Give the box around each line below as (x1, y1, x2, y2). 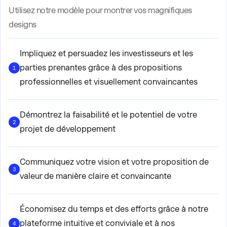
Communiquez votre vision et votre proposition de (20, 157, 209, 167)
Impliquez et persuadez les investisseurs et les (20, 49, 193, 58)
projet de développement (20, 124, 116, 134)
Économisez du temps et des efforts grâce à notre (20, 204, 208, 214)
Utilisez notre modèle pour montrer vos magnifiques (9, 6, 192, 15)
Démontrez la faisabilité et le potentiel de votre (20, 110, 197, 120)
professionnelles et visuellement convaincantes (20, 77, 198, 87)
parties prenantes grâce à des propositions (20, 63, 182, 72)
